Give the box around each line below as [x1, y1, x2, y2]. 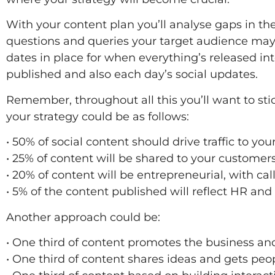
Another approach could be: [6, 210, 160, 224]
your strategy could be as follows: [6, 109, 189, 123]
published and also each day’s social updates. [6, 68, 258, 82]
